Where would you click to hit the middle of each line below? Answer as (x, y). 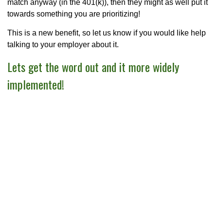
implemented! (36, 84)
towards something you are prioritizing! (74, 14)
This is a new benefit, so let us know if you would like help (107, 33)
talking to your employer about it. (63, 45)
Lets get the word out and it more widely (93, 67)
